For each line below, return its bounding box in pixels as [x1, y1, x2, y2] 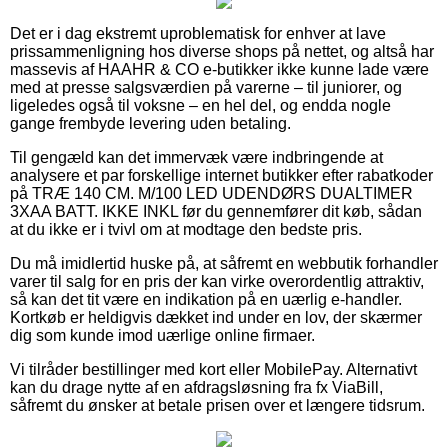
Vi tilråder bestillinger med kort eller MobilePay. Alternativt [10, 360, 417, 378]
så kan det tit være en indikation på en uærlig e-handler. [10, 290, 402, 308]
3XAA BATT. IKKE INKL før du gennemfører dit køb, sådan [10, 202, 422, 220]
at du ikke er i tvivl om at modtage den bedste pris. [10, 220, 362, 238]
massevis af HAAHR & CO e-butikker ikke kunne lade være [10, 60, 429, 78]
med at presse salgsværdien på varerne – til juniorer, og [10, 78, 402, 96]
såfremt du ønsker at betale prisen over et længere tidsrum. [10, 396, 425, 414]
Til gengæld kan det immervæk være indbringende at [10, 148, 383, 166]
